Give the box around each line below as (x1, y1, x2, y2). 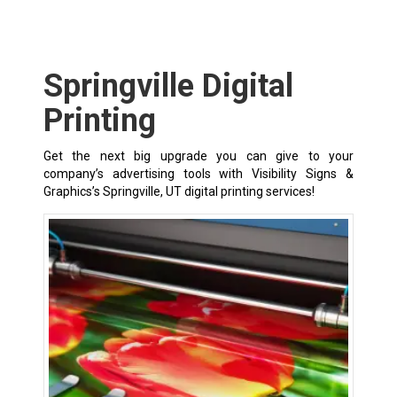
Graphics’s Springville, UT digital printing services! (43, 183, 315, 198)
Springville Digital (43, 66, 293, 105)
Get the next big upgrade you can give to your (43, 148, 354, 163)
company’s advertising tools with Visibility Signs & (43, 166, 354, 181)
